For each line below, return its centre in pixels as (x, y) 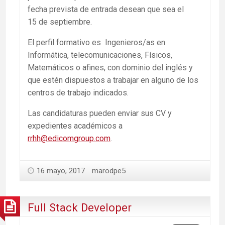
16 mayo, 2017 (61, 171)
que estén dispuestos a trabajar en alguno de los (113, 80)
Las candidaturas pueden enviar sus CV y (100, 114)
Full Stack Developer (80, 207)
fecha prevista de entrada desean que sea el (106, 10)
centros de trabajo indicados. (78, 93)
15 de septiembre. (60, 22)
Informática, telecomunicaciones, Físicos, (100, 55)
